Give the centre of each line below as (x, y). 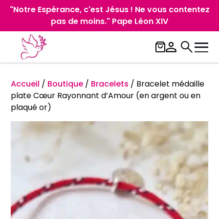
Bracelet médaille (171, 84)
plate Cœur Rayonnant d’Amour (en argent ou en (106, 96)
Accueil (25, 84)
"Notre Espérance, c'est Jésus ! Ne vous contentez (109, 10)
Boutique (66, 84)
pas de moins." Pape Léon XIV (109, 21)
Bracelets (110, 84)
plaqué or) (31, 107)
